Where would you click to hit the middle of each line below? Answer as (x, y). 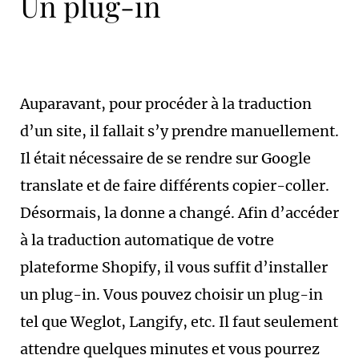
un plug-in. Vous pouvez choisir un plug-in (171, 294)
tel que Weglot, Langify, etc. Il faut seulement (179, 322)
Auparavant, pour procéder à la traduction (166, 104)
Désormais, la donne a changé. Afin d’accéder (179, 213)
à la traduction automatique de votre (147, 240)
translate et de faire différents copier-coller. (175, 186)
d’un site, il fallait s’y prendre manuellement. (179, 131)
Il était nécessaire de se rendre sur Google (165, 158)
